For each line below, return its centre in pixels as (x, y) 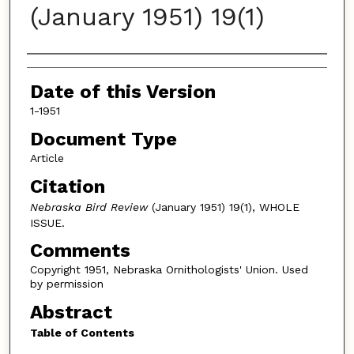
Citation (67, 186)
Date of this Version (122, 92)
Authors (63, 69)
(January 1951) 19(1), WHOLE (223, 207)
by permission (66, 284)
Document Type (103, 139)
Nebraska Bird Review (88, 207)
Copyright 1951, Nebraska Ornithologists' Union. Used (169, 270)
